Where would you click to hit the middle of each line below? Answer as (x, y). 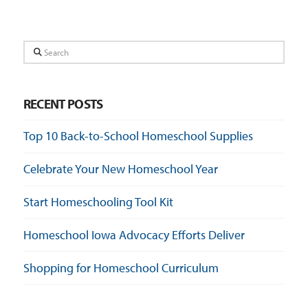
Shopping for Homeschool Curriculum (121, 267)
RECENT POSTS (63, 103)
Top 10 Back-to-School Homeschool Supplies (138, 136)
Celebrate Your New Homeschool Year (120, 169)
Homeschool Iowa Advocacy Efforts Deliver (134, 235)
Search (38, 49)
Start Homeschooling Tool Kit (98, 202)
